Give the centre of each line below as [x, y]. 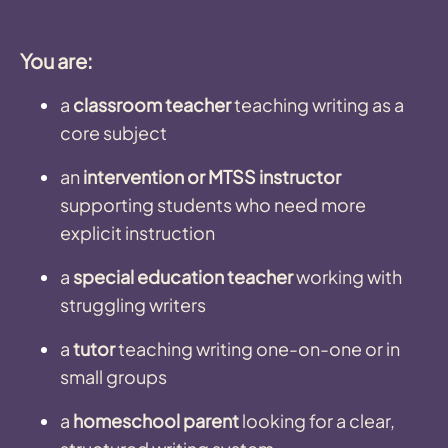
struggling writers [133, 304]
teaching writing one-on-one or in [257, 348]
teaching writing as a [317, 104]
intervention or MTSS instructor [212, 176]
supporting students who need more [213, 204]
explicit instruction [137, 232]
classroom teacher [152, 104]
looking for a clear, [317, 420]
